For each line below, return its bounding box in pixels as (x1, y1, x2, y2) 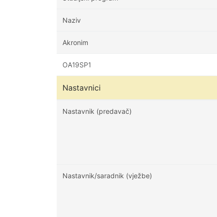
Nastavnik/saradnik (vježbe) (62, 171, 152, 180)
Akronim (62, 38, 88, 46)
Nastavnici (62, 83, 101, 93)
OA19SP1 (62, 61, 91, 69)
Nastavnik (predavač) (62, 107, 132, 115)
